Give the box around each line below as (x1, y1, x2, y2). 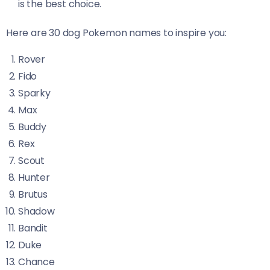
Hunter (18, 171, 50, 184)
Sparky (18, 86, 51, 100)
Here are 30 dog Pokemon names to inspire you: (6, 26, 227, 40)
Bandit (18, 221, 48, 235)
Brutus (18, 187, 48, 201)
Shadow (18, 204, 55, 218)
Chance (18, 255, 55, 269)
